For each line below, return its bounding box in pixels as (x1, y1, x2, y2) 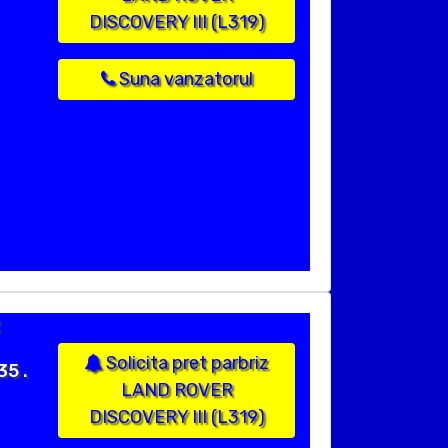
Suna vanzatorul (114, 68, 253, 91)
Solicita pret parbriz (102, 352, 269, 375)
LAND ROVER (120, 379, 233, 402)
